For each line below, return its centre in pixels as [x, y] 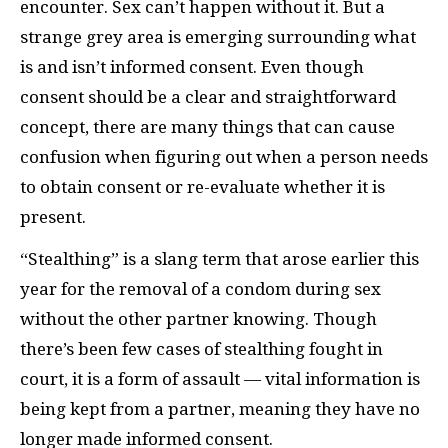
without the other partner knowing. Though [198, 319]
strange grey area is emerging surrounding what [218, 36]
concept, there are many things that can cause [207, 126]
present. [53, 216]
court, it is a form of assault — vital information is [220, 379]
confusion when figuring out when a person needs [224, 156]
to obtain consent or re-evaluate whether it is [202, 186]
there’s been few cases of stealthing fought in [201, 349]
